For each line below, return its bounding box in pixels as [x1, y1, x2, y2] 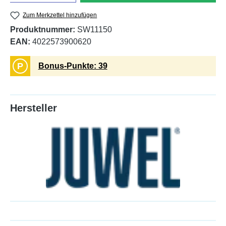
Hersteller [10, 102, 57, 114]
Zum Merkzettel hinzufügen [23, 12, 97, 19]
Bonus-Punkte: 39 [38, 62, 107, 71]
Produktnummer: [10, 25, 77, 34]
